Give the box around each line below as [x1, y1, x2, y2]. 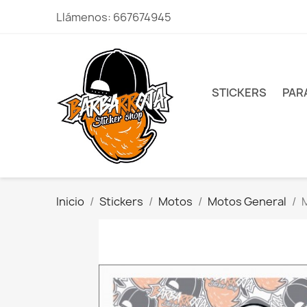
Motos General [208, 194, 287, 210]
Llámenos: [56, 10, 114, 25]
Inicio [56, 194, 85, 210]
